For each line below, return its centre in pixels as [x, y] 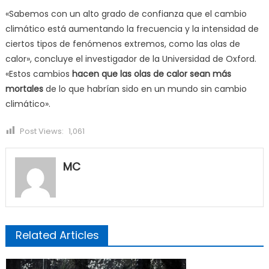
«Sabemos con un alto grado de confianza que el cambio [126, 14]
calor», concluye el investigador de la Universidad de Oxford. [131, 59]
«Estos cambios [38, 74]
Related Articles [57, 235]
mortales [24, 89]
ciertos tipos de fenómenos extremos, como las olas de [122, 44]
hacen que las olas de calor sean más [151, 74]
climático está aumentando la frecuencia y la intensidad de [132, 29]
